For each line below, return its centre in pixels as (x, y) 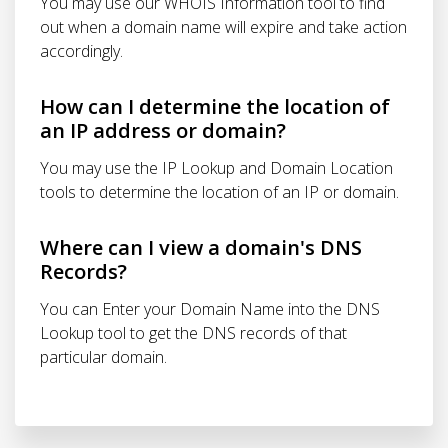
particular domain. (103, 357)
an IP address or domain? (163, 130)
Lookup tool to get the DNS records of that (193, 333)
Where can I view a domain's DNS (201, 247)
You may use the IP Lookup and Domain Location (216, 168)
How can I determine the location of (215, 106)
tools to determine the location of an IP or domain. (219, 192)
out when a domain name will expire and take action (223, 27)
